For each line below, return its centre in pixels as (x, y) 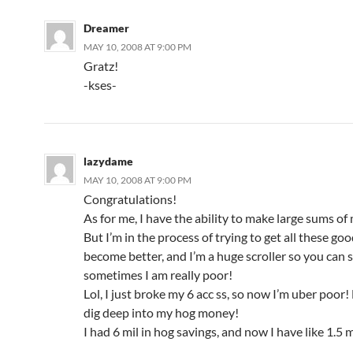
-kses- (100, 84)
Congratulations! (130, 199)
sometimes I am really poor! (158, 274)
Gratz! (101, 65)
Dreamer (106, 28)
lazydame (108, 161)
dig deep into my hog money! (161, 312)
